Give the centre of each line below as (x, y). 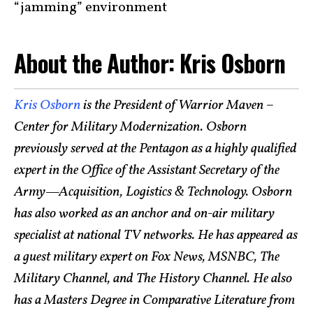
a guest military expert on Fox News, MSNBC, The (147, 257)
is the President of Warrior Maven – (177, 106)
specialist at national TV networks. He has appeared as (156, 236)
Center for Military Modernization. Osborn (130, 128)
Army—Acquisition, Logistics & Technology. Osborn (153, 192)
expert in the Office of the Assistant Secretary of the (147, 171)
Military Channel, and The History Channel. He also (153, 279)
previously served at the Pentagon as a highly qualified (155, 149)
